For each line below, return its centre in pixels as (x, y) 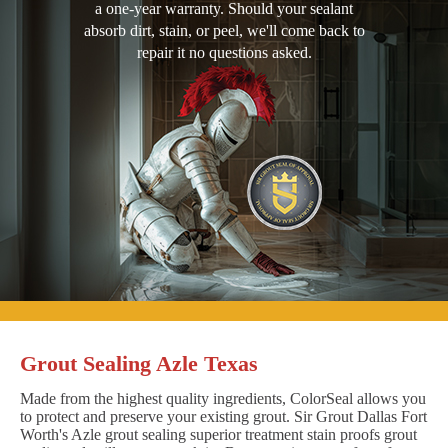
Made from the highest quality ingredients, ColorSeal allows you (223, 398)
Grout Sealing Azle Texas (139, 363)
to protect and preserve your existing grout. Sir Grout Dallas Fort (223, 416)
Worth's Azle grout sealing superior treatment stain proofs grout (218, 434)
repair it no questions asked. (224, 52)
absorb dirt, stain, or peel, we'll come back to (224, 30)
